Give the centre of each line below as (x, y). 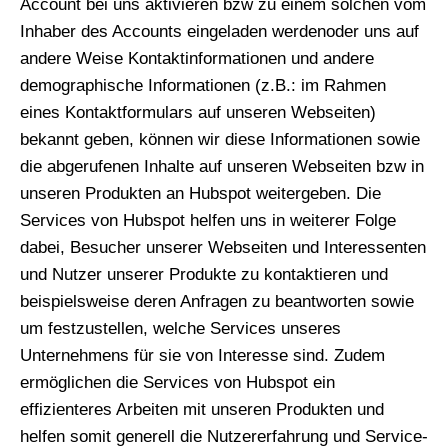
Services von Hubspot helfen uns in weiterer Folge (208, 220)
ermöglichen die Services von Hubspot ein (177, 382)
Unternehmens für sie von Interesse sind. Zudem (202, 355)
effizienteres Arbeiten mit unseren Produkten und (202, 409)
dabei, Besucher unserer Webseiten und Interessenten (223, 247)
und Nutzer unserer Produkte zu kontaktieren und (204, 274)
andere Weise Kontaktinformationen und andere (197, 58)
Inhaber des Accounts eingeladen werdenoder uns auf (219, 31)
